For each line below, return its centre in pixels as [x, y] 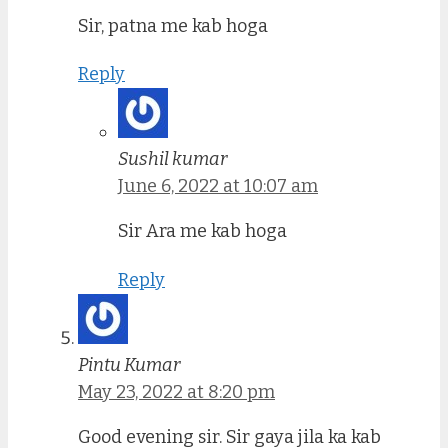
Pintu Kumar [129, 364]
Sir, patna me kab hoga [173, 25]
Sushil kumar [172, 159]
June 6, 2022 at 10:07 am [218, 186]
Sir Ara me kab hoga [202, 231]
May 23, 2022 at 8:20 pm [176, 391]
